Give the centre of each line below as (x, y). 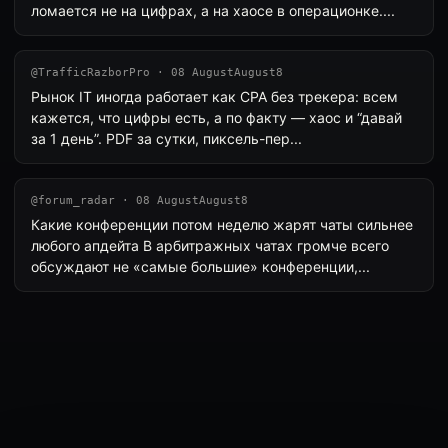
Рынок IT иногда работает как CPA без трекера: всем (214, 96)
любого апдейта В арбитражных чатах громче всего (210, 245)
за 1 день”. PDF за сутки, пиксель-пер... (166, 138)
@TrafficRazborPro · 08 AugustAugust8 (157, 72)
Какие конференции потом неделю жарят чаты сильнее (222, 224)
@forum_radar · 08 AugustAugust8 (139, 200)
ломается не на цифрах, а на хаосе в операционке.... (213, 10)
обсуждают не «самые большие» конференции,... (200, 266)
